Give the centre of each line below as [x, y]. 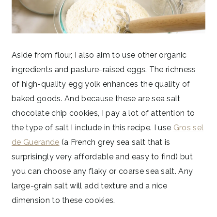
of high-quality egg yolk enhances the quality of [101, 84]
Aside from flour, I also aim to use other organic [99, 55]
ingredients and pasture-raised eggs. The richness [104, 69]
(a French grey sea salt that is [115, 142]
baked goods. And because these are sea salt [96, 98]
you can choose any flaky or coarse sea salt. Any [102, 171]
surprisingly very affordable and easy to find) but [102, 156]
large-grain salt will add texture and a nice [90, 186]
